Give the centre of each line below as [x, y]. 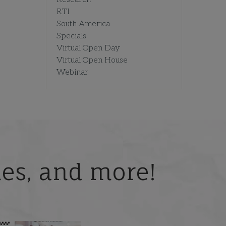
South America [83, 24]
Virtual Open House [92, 61]
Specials [71, 36]
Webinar [72, 73]
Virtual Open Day [88, 48]
